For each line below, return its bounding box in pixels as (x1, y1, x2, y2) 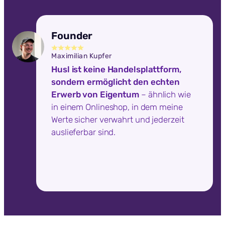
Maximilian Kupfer (51, 52, 112, 61)
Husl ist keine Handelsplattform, (51, 64, 181, 75)
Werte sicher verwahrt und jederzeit (51, 115, 184, 125)
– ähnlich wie (139, 89, 191, 100)
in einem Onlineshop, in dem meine (51, 102, 183, 113)
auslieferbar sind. (51, 127, 116, 138)
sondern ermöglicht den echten (51, 77, 180, 87)
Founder (51, 29, 93, 42)
